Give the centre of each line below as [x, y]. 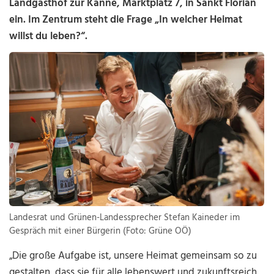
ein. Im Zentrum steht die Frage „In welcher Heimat [126, 20]
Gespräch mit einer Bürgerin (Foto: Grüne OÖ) [101, 231]
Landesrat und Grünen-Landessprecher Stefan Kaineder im [125, 218]
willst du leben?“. [49, 36]
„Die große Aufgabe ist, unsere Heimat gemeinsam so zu [133, 256]
